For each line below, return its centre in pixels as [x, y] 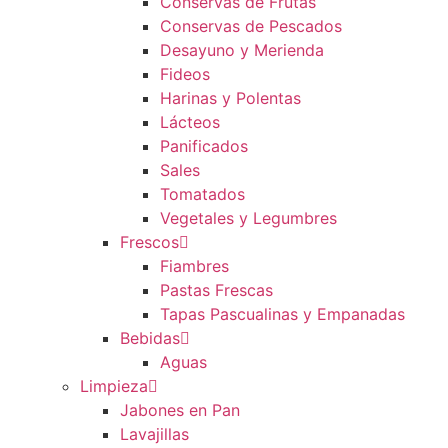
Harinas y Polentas [230, 98]
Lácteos [190, 122]
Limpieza [114, 386]
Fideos [185, 74]
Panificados [204, 146]
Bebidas [150, 338]
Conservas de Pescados [251, 26]
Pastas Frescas [216, 290]
